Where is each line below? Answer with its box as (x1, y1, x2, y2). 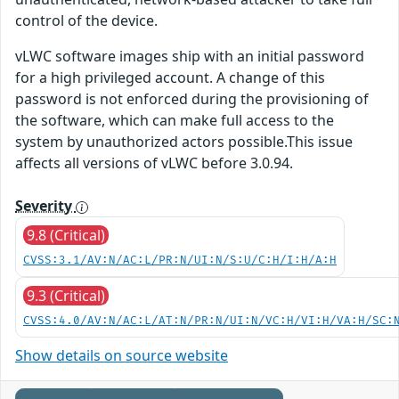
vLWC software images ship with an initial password (15, 46, 364, 67)
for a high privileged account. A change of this (15, 68, 325, 88)
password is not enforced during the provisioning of (15, 89, 369, 110)
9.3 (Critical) (27, 286, 105, 306)
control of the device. (15, 11, 158, 31)
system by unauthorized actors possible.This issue (15, 132, 353, 152)
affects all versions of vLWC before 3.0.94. (15, 153, 293, 174)
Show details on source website (15, 346, 228, 366)
